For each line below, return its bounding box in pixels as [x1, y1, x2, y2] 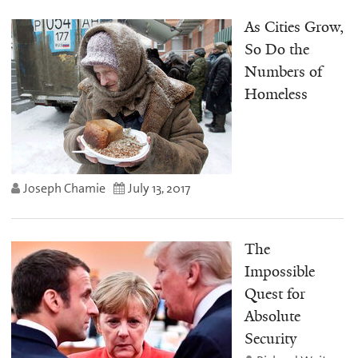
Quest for [244, 284, 305, 304]
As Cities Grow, [244, 18, 344, 38]
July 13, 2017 [128, 180, 190, 197]
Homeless [244, 85, 308, 105]
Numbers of [244, 62, 322, 82]
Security [244, 328, 296, 348]
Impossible [244, 261, 315, 281]
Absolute [244, 306, 300, 326]
